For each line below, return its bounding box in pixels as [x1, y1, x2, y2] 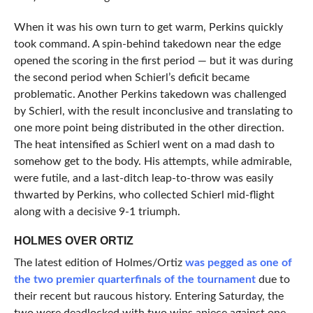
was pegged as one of [184, 257, 292, 269]
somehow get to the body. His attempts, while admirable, [13, 156, 292, 168]
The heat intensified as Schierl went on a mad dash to [13, 139, 275, 151]
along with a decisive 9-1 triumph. [13, 206, 180, 218]
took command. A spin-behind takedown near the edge [13, 38, 281, 50]
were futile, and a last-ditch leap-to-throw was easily [13, 173, 273, 184]
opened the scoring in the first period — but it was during [13, 55, 293, 67]
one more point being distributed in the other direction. [13, 122, 284, 134]
